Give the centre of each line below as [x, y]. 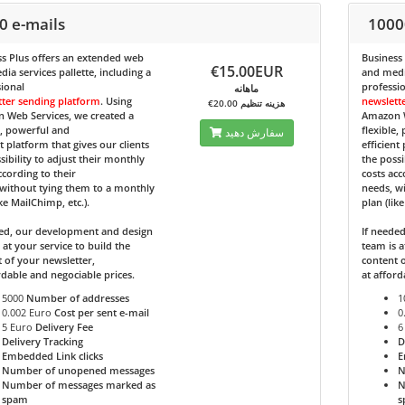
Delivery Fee [64, 327]
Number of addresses [77, 298]
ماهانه [247, 88]
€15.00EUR [246, 71]
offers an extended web [86, 57]
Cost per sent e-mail [101, 312]
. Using [116, 101]
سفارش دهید [254, 132]
